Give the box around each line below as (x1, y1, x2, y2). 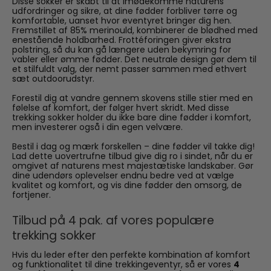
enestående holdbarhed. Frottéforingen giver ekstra (12, 33, 231, 46)
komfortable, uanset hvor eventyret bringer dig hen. (12, 14, 232, 27)
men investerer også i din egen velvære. (12, 120, 183, 133)
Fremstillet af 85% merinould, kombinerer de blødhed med (12, 24, 258, 36)
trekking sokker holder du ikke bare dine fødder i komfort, (12, 111, 251, 123)
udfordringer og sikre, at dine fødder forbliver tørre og (12, 4, 237, 17)
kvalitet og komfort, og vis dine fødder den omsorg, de (12, 178, 242, 191)
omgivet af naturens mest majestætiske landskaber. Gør (12, 159, 253, 172)
